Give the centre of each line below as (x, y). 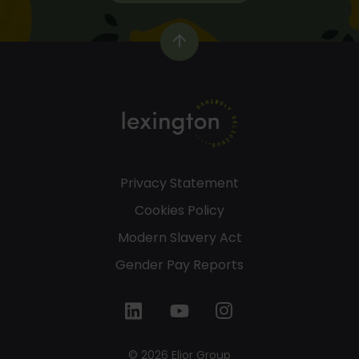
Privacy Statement (179, 183)
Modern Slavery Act (179, 237)
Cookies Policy (179, 210)
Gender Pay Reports (179, 264)
